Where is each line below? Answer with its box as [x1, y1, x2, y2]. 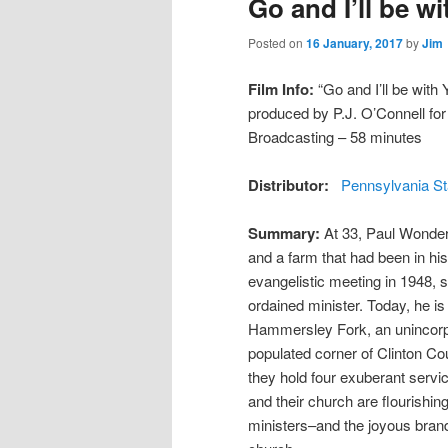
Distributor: [248, 174, 333, 197]
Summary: [248, 222, 324, 245]
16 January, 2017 [306, 34, 403, 53]
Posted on [248, 34, 306, 52]
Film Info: [248, 77, 314, 100]
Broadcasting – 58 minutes [248, 125, 422, 147]
